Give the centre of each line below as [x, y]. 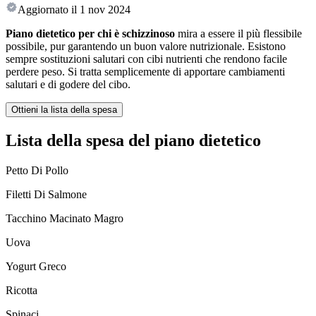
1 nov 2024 [105, 10]
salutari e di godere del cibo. [68, 85]
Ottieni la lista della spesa [64, 110]
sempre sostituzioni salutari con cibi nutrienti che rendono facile [146, 59]
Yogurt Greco [36, 267]
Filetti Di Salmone [46, 195]
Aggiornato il [47, 10]
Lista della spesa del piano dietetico [133, 141]
